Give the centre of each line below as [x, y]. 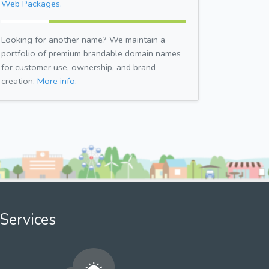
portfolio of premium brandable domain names [91, 53]
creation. [19, 81]
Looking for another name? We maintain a [83, 39]
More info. [57, 81]
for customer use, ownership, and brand [78, 67]
